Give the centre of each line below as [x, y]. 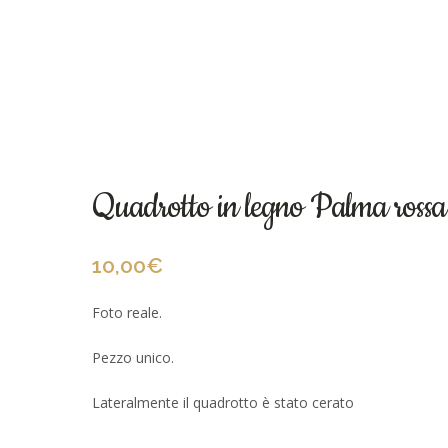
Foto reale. [127, 312]
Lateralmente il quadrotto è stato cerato [223, 402]
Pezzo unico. [133, 357]
